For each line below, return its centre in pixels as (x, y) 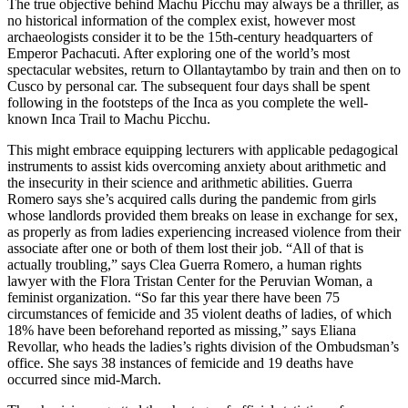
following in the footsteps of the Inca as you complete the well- (188, 102)
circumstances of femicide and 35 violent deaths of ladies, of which (199, 314)
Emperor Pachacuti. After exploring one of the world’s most (178, 53)
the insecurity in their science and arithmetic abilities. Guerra (180, 183)
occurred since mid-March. (84, 379)
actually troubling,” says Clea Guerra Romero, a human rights (184, 265)
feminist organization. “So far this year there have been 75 (173, 297)
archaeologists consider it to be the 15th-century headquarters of (190, 37)
